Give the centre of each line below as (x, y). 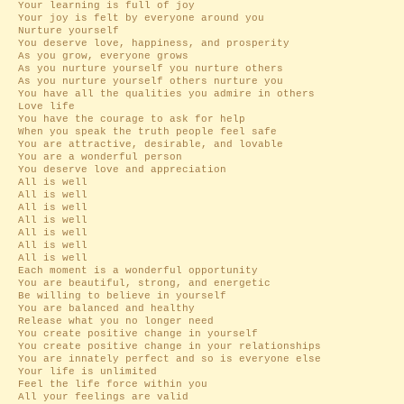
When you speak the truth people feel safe (147, 132)
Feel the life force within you (113, 384)
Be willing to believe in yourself (122, 296)
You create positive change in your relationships (173, 346)
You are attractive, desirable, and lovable (154, 144)
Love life (50, 106)
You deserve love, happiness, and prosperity (157, 43)
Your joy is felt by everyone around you (144, 18)
